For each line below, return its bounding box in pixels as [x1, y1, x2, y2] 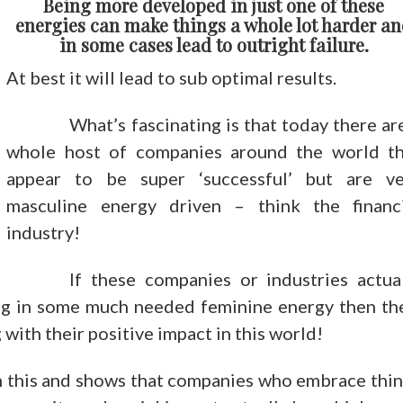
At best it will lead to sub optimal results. [6, 67, 337, 88]
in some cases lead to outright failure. [58, 32, 369, 57]
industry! [6, 221, 81, 243]
